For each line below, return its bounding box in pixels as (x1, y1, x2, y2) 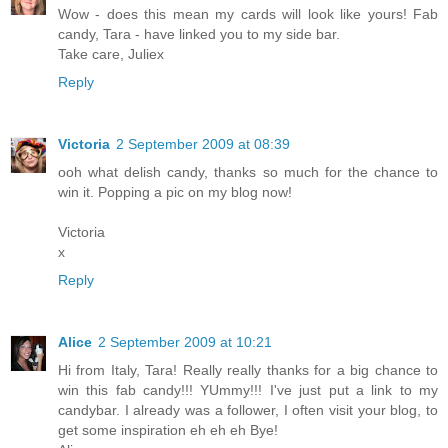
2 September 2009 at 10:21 (98, 334, 272, 351)
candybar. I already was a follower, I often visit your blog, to (58, 402, 438, 419)
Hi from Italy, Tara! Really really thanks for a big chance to (58, 362, 438, 379)
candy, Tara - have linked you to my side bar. (58, 26, 340, 43)
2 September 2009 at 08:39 (116, 136, 290, 153)
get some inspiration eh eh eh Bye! (58, 422, 278, 439)
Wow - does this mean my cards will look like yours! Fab (58, 6, 438, 23)
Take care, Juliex (58, 46, 164, 63)
